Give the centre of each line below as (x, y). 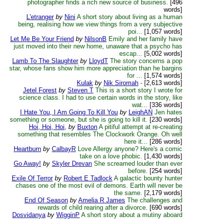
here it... (136, 142)
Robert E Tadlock (88, 178)
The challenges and (155, 200)
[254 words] (165, 171)
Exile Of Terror (32, 178)
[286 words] (165, 142)
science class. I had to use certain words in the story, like (101, 98)
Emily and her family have (145, 39)
